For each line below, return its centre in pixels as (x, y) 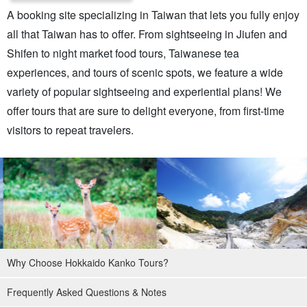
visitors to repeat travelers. (70, 130)
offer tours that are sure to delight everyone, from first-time (146, 110)
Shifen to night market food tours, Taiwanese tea (123, 53)
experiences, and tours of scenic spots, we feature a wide (145, 72)
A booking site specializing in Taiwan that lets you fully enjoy (153, 14)
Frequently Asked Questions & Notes (87, 292)
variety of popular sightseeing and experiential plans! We (144, 91)
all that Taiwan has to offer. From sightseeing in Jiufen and (147, 34)
